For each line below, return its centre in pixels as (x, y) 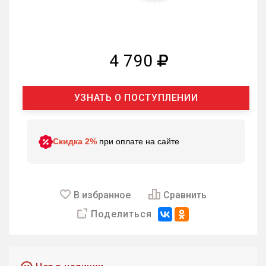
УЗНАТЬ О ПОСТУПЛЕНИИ (136, 98)
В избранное (102, 195)
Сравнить (185, 195)
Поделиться (121, 214)
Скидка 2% (75, 141)
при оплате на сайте (139, 141)
